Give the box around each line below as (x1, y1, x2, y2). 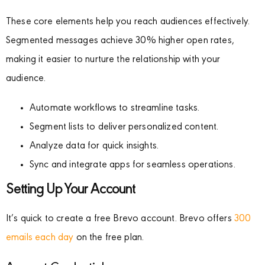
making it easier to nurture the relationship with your (6, 55, 221, 66)
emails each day (6, 233, 74, 244)
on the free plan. (73, 233, 144, 244)
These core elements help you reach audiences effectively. (6, 17, 250, 28)
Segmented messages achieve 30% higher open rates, (6, 36, 234, 47)
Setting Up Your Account (6, 183, 135, 198)
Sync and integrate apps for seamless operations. (30, 160, 235, 171)
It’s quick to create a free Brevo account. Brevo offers (6, 214, 234, 225)
